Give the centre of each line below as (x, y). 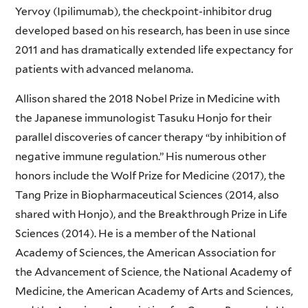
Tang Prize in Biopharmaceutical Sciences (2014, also (147, 195)
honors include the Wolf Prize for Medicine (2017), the (150, 176)
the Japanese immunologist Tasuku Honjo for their (143, 118)
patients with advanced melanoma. (104, 69)
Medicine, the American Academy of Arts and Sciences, (154, 291)
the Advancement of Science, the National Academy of (153, 272)
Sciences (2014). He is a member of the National (135, 234)
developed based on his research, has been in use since (152, 30)
